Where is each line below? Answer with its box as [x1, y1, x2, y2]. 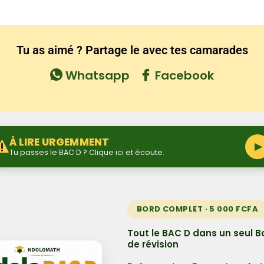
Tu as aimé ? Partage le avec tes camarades [16, 42, 248, 57]
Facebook [152, 67, 214, 84]
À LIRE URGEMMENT [9, 134, 110, 149]
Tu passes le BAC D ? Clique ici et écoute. [9, 147, 165, 157]
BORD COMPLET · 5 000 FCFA [136, 203, 259, 214]
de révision [127, 237, 179, 250]
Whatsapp [62, 67, 130, 84]
